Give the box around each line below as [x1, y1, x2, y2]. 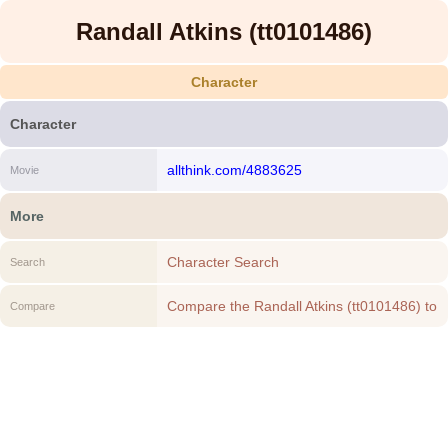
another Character [166, 320, 283, 336]
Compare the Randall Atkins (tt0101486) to [166, 298, 437, 314]
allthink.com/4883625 [166, 162, 302, 178]
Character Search [166, 254, 279, 270]
